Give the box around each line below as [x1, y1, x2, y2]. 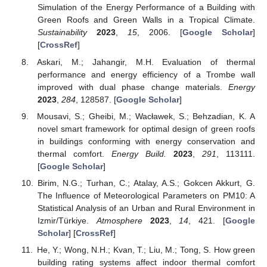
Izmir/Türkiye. [37, 215, 97, 225]
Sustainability [37, 27, 87, 38]
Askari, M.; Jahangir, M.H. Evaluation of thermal [37, 57, 255, 67]
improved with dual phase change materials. [37, 82, 228, 92]
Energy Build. [111, 148, 166, 159]
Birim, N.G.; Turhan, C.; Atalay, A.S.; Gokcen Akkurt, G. [37, 178, 255, 188]
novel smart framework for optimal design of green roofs [37, 123, 255, 133]
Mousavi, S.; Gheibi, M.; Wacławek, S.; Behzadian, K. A [37, 111, 255, 121]
